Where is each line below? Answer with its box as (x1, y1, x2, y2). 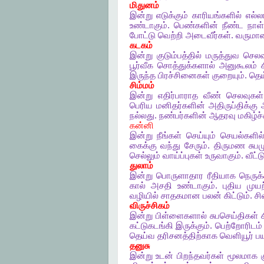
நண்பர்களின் (159, 111, 207, 120)
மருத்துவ (206, 51, 239, 60)
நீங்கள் (157, 131, 182, 140)
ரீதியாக (207, 171, 236, 180)
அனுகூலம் (219, 61, 257, 70)
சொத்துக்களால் (157, 61, 215, 70)
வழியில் (129, 191, 159, 200)
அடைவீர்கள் (185, 31, 231, 40)
